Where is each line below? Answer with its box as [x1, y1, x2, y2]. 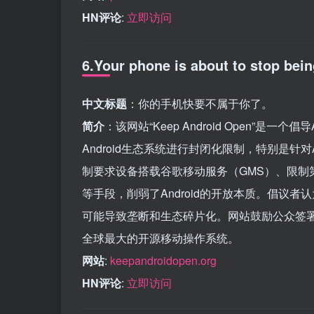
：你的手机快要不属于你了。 [127, 95, 273, 111]
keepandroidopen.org [110, 252, 217, 268]
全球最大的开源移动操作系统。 [82, 230, 239, 246]
